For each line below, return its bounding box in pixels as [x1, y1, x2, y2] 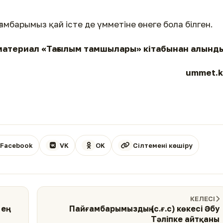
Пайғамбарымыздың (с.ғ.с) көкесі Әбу [69, 204, 220, 214]
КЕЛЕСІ [190, 195, 216, 203]
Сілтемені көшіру [133, 141, 193, 149]
